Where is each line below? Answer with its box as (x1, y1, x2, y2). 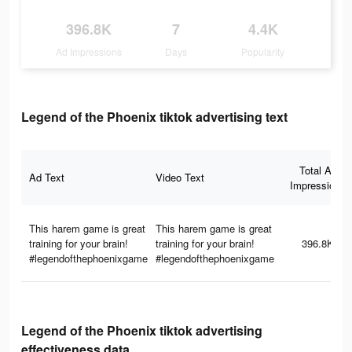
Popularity (241, 45, 285, 59)
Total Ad (299, 163, 337, 178)
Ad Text (29, 170, 64, 185)
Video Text (156, 170, 204, 185)
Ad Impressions (56, 45, 123, 59)
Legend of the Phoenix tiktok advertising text (21, 108, 288, 126)
